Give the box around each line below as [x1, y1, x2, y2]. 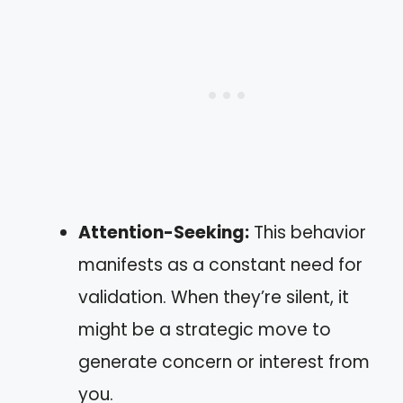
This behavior [249, 220, 366, 245]
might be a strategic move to [78, 318, 331, 342]
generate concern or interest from [78, 350, 370, 374]
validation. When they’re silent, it [78, 285, 349, 309]
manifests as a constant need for [78, 253, 363, 277]
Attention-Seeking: [78, 220, 249, 245]
